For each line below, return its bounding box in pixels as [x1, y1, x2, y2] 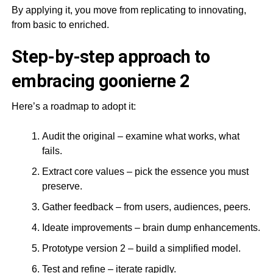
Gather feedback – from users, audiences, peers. [41, 201, 250, 212]
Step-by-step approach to [11, 46, 210, 67]
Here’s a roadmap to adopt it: [11, 101, 136, 112]
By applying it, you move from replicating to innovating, [11, 4, 246, 15]
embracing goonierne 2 [11, 70, 190, 91]
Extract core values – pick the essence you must [41, 166, 249, 177]
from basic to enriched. [11, 19, 109, 30]
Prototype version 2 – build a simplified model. [41, 243, 241, 253]
